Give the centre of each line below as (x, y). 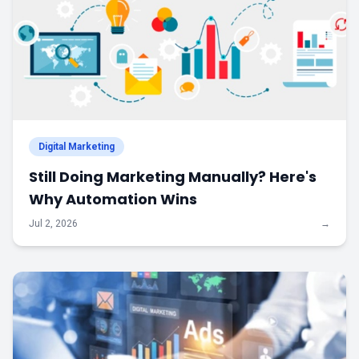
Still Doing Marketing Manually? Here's (173, 177)
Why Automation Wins (113, 199)
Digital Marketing (77, 147)
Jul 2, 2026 (53, 224)
